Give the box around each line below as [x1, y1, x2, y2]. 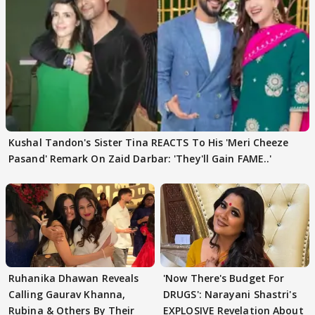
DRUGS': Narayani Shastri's [163, 287, 297, 301]
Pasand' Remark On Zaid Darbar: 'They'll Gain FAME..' [8, 151, 272, 165]
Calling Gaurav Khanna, [8, 287, 126, 301]
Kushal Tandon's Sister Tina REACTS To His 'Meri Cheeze [8, 135, 289, 149]
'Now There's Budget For [163, 271, 285, 285]
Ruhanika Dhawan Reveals [8, 271, 139, 285]
